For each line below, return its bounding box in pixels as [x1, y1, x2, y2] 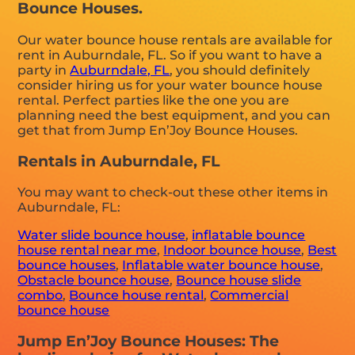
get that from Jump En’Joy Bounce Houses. [17, 123, 299, 139]
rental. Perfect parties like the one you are [17, 93, 290, 109]
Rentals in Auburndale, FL [17, 151, 220, 170]
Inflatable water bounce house [122, 258, 321, 273]
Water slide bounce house [17, 227, 186, 243]
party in [17, 63, 71, 78]
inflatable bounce [192, 227, 306, 243]
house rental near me [17, 242, 158, 258]
